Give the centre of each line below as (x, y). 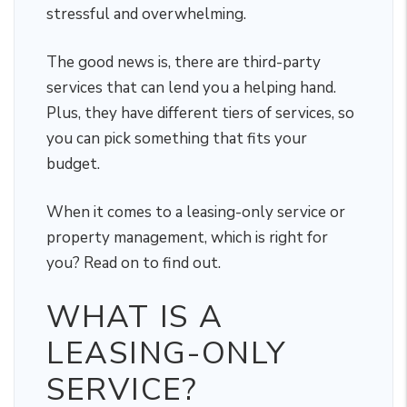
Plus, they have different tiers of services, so (200, 113)
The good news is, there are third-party (184, 62)
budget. (73, 164)
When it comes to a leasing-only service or (196, 212)
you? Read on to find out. (134, 263)
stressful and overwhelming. (146, 14)
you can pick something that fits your (177, 139)
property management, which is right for (187, 238)
